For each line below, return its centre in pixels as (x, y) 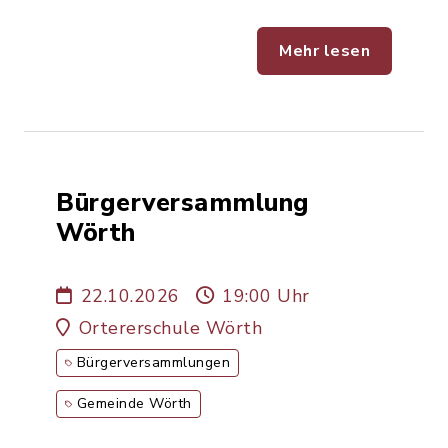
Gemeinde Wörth (134, 403)
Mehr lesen (324, 51)
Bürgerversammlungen (153, 362)
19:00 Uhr (266, 296)
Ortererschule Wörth (170, 328)
